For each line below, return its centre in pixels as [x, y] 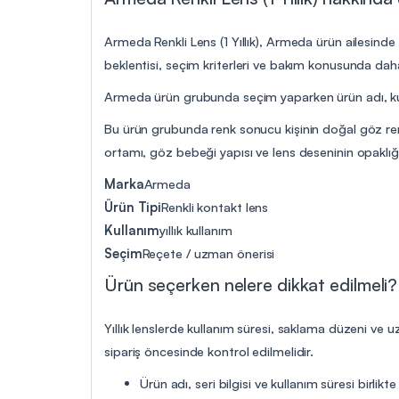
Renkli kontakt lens [215, 206]
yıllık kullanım [196, 229]
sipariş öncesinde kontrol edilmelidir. [209, 350]
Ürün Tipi [133, 206]
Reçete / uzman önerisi [208, 252]
